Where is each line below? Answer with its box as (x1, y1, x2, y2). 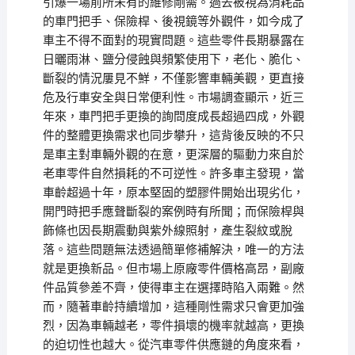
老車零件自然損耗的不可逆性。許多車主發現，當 (42, 166, 304, 181)
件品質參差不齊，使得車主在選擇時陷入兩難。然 (42, 281, 304, 296)
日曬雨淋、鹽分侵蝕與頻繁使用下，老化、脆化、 (42, 52, 304, 67)
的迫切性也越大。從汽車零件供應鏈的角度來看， (42, 338, 304, 353)
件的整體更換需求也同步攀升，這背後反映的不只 (42, 128, 304, 143)
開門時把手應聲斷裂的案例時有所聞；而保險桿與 (42, 204, 304, 219)
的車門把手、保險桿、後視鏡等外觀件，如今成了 (42, 14, 304, 29)
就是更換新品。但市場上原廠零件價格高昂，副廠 (42, 261, 304, 277)
